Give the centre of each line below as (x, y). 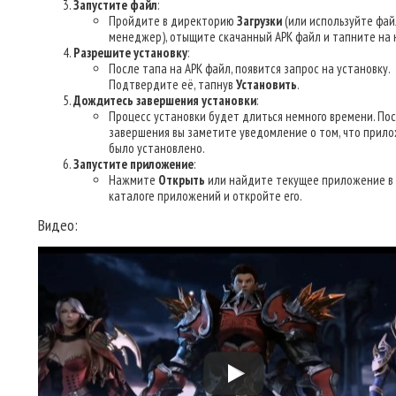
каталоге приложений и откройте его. (206, 196)
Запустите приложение (133, 164)
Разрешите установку (130, 53)
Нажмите (133, 180)
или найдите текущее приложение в (299, 180)
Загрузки (259, 21)
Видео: (58, 225)
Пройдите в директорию (173, 21)
